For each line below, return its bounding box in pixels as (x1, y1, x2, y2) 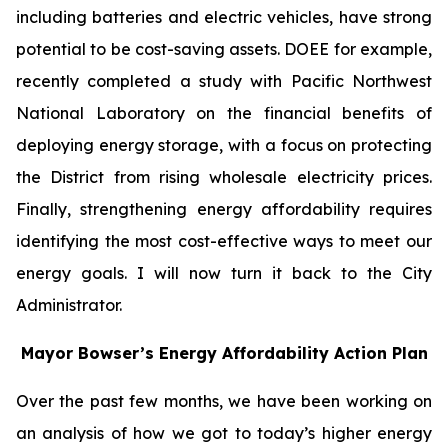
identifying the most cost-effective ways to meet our (16, 231, 432, 251)
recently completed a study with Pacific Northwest (16, 71, 432, 91)
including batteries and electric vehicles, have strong (16, 7, 432, 27)
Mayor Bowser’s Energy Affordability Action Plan (20, 343, 428, 363)
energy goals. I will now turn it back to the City (16, 263, 432, 283)
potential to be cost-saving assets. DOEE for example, (16, 39, 432, 59)
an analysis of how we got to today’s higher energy (16, 423, 432, 443)
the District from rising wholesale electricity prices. (16, 167, 432, 187)
